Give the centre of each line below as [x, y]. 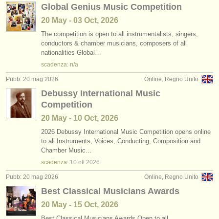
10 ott [77, 162]
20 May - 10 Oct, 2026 [80, 118]
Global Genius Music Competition [111, 7]
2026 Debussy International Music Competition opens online [126, 132]
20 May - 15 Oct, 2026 [80, 205]
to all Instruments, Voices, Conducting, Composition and [121, 141]
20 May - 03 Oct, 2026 [80, 20]
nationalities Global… [71, 53]
